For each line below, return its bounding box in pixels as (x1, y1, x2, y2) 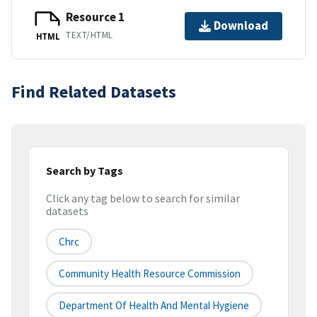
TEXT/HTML (66, 29, 113, 42)
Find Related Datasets (11, 80, 176, 103)
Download (214, 18, 268, 34)
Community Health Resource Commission (59, 267, 241, 281)
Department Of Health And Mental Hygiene (59, 299, 249, 313)
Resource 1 (66, 9, 125, 25)
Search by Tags (46, 163, 123, 178)
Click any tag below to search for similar (46, 191, 240, 206)
